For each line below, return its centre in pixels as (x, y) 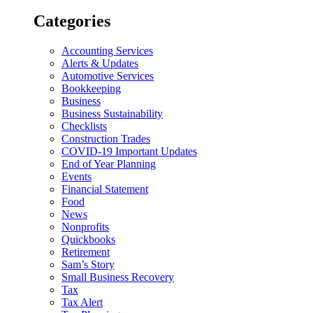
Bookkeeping (91, 88)
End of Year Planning (109, 163)
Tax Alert (82, 302)
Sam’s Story (88, 264)
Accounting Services (107, 50)
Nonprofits (85, 226)
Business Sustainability (112, 113)
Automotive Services (108, 75)
